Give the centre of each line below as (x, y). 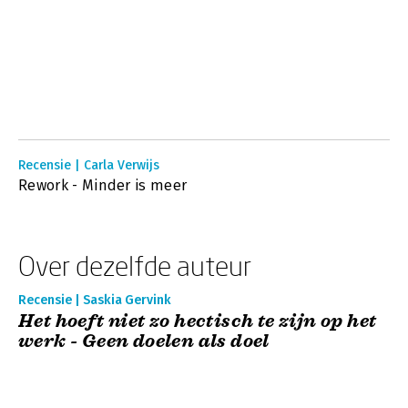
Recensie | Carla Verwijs (89, 165)
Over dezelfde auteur (135, 265)
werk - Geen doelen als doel (144, 341)
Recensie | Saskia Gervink (95, 300)
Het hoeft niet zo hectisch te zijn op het (198, 321)
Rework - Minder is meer (103, 185)
